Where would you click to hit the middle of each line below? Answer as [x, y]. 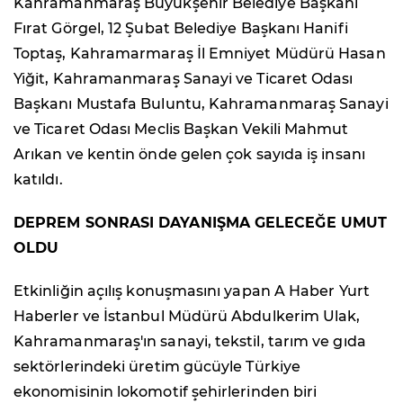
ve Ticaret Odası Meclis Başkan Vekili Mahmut [181, 130]
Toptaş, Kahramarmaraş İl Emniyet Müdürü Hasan [200, 54]
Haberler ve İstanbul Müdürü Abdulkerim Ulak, [187, 317]
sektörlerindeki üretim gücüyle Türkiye [157, 367]
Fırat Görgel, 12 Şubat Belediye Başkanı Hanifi [181, 29]
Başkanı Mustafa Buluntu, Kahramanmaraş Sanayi [201, 104]
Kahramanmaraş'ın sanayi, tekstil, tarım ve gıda [190, 342]
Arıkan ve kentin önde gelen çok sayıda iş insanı [189, 155]
